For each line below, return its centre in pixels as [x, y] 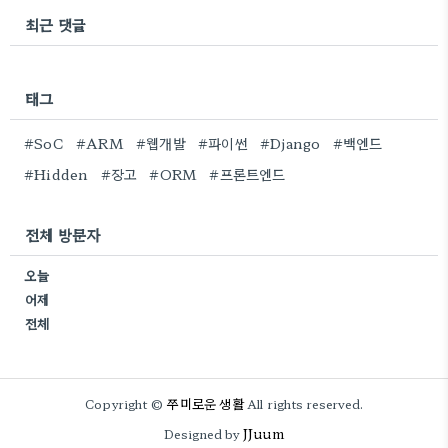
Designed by [203, 433]
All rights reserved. [303, 403]
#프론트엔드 [247, 173]
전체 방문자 [63, 234]
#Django [290, 142]
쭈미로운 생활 [205, 403]
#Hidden [56, 173]
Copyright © [126, 403]
